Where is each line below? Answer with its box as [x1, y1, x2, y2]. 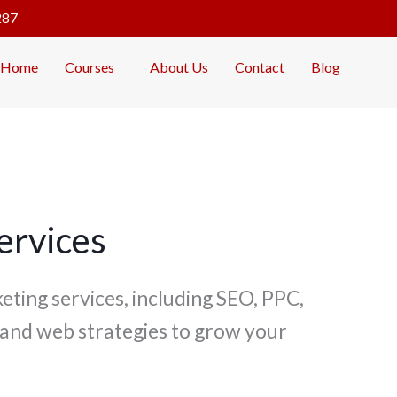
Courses [64, 58, 114, 75]
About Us [149, 58, 208, 75]
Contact [234, 58, 284, 75]
